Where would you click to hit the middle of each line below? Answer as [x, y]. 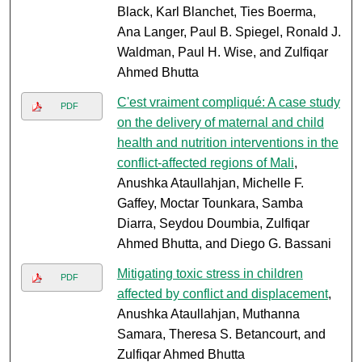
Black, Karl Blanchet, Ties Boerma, [216, 12]
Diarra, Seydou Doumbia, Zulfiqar [213, 224]
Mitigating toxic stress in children [210, 274]
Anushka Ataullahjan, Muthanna [208, 314]
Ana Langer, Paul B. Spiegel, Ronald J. [229, 32]
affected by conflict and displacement [222, 294]
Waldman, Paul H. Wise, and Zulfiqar [222, 53]
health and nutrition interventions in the [227, 143]
